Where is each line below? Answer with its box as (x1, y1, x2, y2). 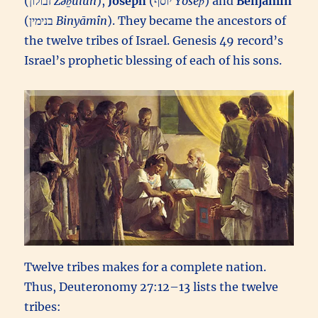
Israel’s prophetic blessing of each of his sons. (24, 53, 283, 68)
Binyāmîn (56, 13, 108, 28)
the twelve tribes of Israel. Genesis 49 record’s (24, 33, 284, 48)
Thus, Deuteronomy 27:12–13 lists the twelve (24, 280, 279, 294)
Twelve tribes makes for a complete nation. (24, 260, 267, 274)
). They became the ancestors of (107, 13, 287, 28)
